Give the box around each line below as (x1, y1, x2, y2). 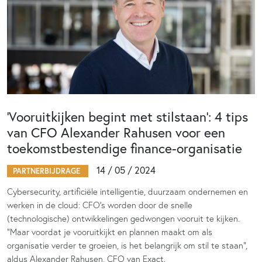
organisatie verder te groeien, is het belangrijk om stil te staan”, (7, 240, 247, 251)
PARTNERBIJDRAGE (13, 166, 82, 176)
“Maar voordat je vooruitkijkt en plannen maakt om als (7, 226, 212, 237)
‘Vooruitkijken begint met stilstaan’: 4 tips (7, 108, 248, 125)
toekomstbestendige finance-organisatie (7, 139, 242, 157)
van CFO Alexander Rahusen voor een (7, 123, 225, 141)
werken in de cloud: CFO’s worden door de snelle (7, 199, 192, 211)
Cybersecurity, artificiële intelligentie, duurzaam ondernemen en (7, 186, 248, 197)
